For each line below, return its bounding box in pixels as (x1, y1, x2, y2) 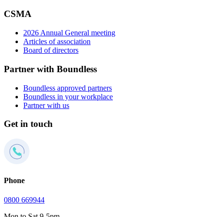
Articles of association (23, 37, 91, 46)
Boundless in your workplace (23, 92, 113, 101)
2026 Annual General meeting (23, 29, 115, 37)
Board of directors (23, 46, 78, 55)
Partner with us (23, 101, 69, 109)
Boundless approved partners (23, 83, 112, 92)
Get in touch (4, 119, 53, 129)
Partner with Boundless (4, 63, 97, 74)
